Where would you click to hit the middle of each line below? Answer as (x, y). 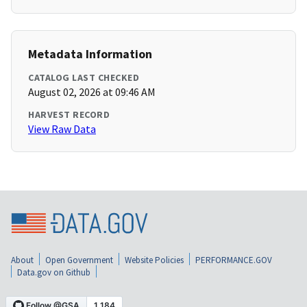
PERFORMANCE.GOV (234, 260)
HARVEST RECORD (69, 115)
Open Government (79, 260)
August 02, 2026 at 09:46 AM (92, 92)
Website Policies (154, 260)
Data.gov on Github (54, 272)
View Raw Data (62, 129)
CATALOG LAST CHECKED (84, 78)
